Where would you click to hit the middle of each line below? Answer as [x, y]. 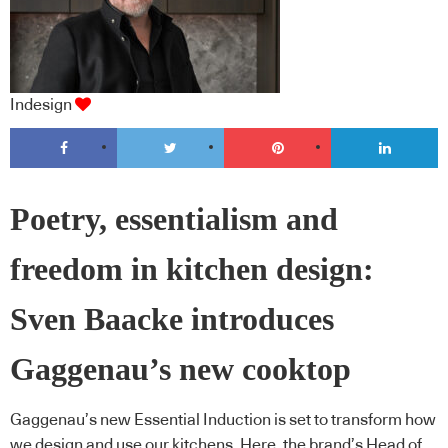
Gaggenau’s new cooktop [180, 370]
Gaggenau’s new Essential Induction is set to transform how [223, 419]
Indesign [41, 104]
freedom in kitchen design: [192, 270]
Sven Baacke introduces [172, 320]
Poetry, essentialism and [174, 220]
